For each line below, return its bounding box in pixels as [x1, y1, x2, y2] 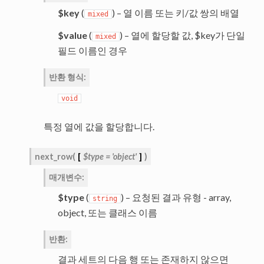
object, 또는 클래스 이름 [57, 207, 157, 219]
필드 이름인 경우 [57, 45, 127, 57]
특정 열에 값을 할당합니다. [43, 121, 154, 133]
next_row [34, 151, 72, 162]
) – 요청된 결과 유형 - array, [120, 192, 231, 203]
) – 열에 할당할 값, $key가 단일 [119, 29, 245, 41]
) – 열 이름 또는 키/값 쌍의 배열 [111, 7, 239, 19]
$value [57, 29, 87, 41]
